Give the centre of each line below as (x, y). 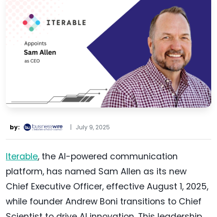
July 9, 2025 (93, 127)
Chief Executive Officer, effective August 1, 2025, (107, 186)
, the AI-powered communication (108, 156)
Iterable (22, 156)
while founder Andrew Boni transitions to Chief (104, 201)
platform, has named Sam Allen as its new (96, 171)
